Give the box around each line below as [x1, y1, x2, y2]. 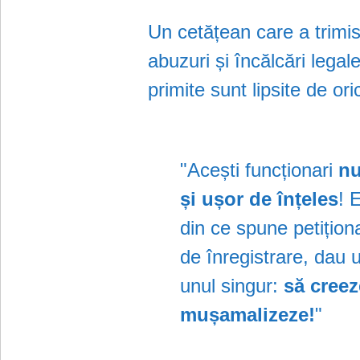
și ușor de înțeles [180, 187, 339, 210]
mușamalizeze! [180, 303, 316, 325]
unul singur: [180, 274, 284, 297]
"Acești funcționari [180, 158, 339, 181]
